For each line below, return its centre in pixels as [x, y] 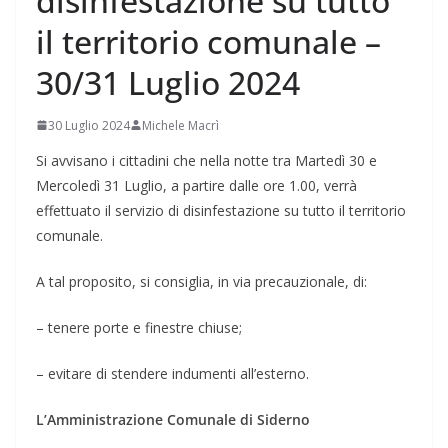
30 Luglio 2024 [89, 125]
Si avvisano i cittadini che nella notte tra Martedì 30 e [206, 160]
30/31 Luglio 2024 [168, 82]
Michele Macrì [180, 125]
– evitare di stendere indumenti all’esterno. [172, 373]
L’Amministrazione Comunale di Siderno [173, 419]
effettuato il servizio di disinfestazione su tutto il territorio [221, 210]
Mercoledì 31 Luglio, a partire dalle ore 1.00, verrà [196, 185]
